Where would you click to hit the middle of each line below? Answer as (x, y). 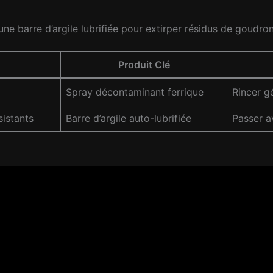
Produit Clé (144, 65)
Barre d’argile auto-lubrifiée (129, 119)
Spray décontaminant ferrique (135, 92)
